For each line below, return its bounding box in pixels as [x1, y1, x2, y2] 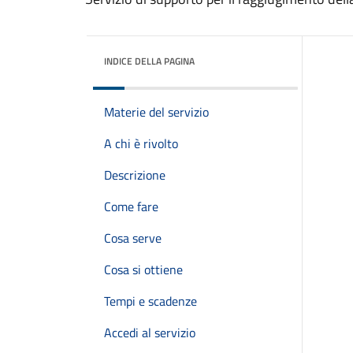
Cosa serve [104, 229, 162, 247]
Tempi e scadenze [104, 292, 197, 310]
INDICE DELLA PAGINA [104, 54, 195, 69]
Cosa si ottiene [104, 260, 183, 279]
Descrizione [104, 165, 165, 184]
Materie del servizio [104, 102, 209, 121]
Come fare [104, 197, 158, 216]
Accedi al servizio [104, 323, 195, 342]
